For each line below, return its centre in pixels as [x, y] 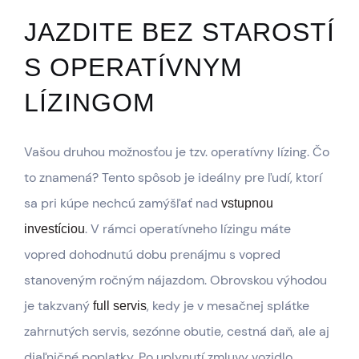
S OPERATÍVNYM [133, 68]
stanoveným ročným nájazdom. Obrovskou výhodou [175, 280]
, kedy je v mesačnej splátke [228, 306]
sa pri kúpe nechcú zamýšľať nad [123, 204]
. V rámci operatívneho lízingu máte [188, 229]
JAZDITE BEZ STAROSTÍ [179, 32]
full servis [120, 306]
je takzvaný [58, 306]
